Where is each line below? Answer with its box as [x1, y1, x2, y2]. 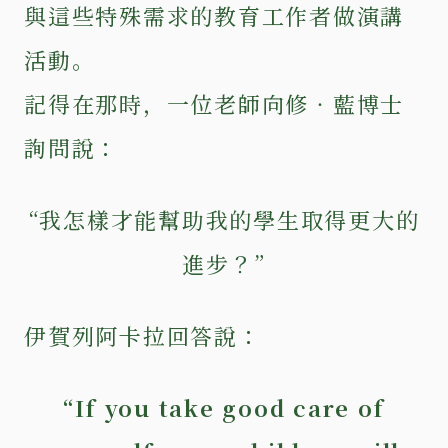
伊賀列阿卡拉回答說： [24, 319, 262, 351]
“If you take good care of [63, 391, 385, 423]
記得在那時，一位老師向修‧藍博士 [24, 87, 405, 119]
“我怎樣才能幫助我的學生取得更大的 [28, 203, 420, 235]
